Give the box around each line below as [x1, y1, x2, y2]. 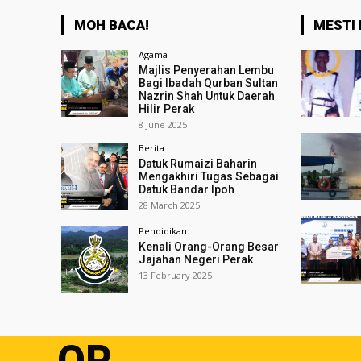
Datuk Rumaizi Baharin [139, 157, 258, 170]
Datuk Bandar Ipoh [139, 183, 235, 196]
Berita [139, 142, 165, 154]
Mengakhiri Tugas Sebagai [139, 170, 280, 183]
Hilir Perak [139, 102, 195, 115]
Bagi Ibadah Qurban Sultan [139, 77, 279, 89]
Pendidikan [139, 225, 188, 238]
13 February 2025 [139, 269, 213, 282]
